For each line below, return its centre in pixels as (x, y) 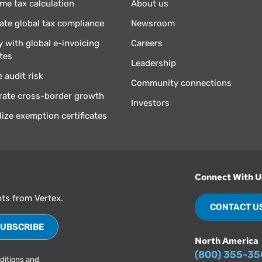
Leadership (153, 63)
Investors (150, 103)
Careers (146, 44)
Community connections (181, 83)
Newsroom (153, 24)
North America (227, 241)
